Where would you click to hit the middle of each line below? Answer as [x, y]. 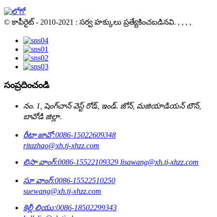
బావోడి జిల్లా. [42, 117]
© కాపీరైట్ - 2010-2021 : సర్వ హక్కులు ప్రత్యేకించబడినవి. [90, 22]
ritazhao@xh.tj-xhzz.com [61, 146]
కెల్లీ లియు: [40, 208]
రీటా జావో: [39, 135]
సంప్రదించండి [27, 85]
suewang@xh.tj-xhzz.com [62, 191]
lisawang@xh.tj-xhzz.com [159, 162]
